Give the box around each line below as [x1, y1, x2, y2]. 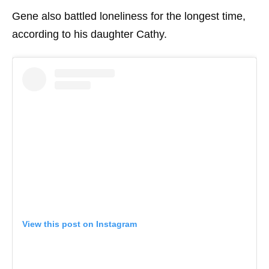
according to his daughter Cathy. [12, 28, 167, 40]
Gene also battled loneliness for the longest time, [12, 10, 246, 22]
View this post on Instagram [22, 219, 137, 229]
